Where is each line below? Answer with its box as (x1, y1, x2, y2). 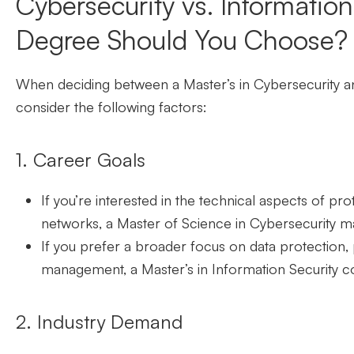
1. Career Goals (16, 148, 145, 172)
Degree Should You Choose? (16, 23, 348, 57)
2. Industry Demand (16, 310, 188, 334)
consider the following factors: (16, 98, 207, 116)
